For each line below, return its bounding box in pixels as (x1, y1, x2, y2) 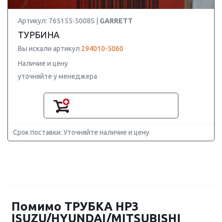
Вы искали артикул (18, 45, 81, 53)
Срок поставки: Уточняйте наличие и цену (13, 128, 149, 136)
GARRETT (100, 17, 133, 25)
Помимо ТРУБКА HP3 (11, 200, 139, 213)
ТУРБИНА (18, 30, 59, 40)
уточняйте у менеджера (18, 72, 97, 80)
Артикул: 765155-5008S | (18, 17, 100, 25)
